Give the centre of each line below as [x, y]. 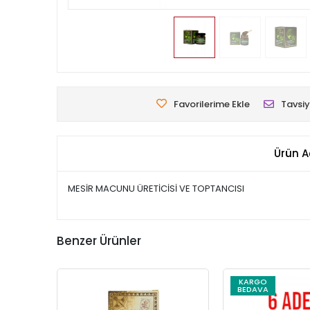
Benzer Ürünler [99, 241]
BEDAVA [253, 289]
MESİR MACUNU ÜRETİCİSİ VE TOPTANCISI [156, 189]
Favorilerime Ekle [212, 104]
